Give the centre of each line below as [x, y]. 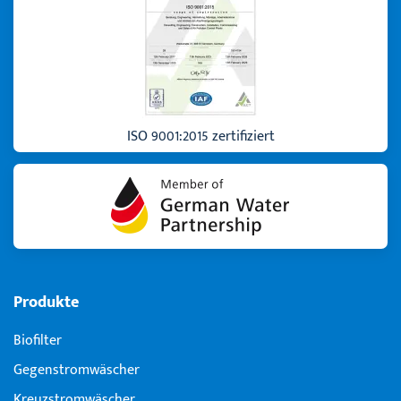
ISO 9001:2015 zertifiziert [200, 136]
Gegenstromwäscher [77, 370]
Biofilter [38, 340]
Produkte [46, 302]
